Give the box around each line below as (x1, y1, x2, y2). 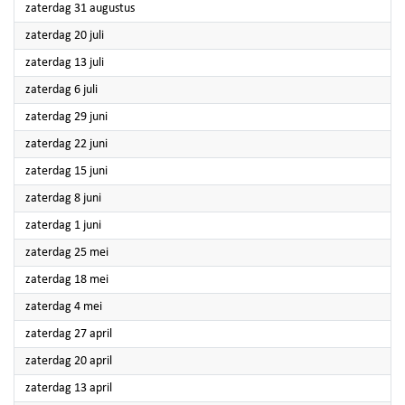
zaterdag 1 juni (25, 219, 101, 232)
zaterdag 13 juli (25, 56, 104, 70)
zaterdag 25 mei (25, 246, 108, 259)
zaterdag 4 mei (25, 300, 102, 314)
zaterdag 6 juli (25, 83, 98, 97)
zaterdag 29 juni (25, 110, 108, 124)
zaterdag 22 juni (25, 137, 108, 151)
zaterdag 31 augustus (25, 2, 135, 15)
